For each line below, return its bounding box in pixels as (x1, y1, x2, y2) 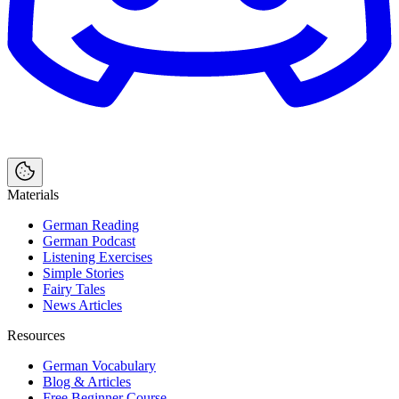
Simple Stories (43, 265, 124, 281)
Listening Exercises (43, 248, 152, 265)
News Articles (43, 297, 122, 313)
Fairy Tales (43, 281, 105, 297)
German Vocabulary (43, 357, 156, 373)
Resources (7, 327, 65, 343)
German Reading (43, 216, 139, 232)
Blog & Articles (43, 373, 131, 389)
